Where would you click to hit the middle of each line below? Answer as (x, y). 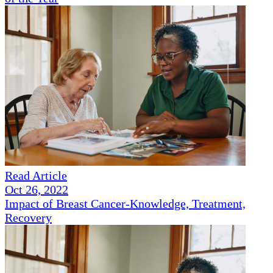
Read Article (36, 176)
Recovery (28, 218)
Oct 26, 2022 (37, 190)
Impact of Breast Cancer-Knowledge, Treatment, (125, 204)
